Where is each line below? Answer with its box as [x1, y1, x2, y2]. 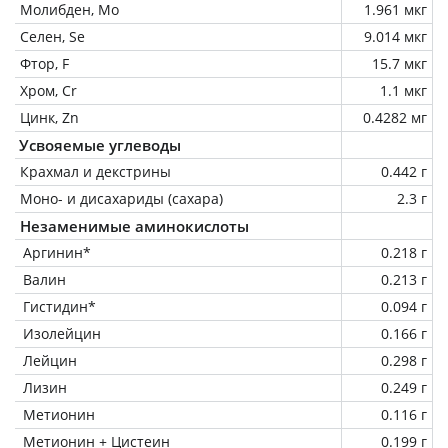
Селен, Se [20, 26, 85, 46]
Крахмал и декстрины [20, 161, 171, 181]
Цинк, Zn [20, 107, 79, 127]
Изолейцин [23, 323, 101, 343]
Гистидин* [23, 296, 96, 316]
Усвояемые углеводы [19, 134, 181, 155]
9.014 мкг [364, 26, 427, 46]
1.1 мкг [380, 80, 427, 100]
